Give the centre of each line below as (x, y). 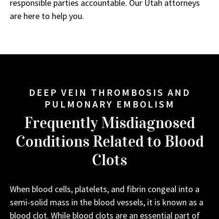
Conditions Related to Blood (109, 141)
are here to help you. (47, 16)
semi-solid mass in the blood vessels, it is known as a (107, 202)
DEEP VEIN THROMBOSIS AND (109, 92)
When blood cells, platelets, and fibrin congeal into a (105, 189)
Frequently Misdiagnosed (109, 123)
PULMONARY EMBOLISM (109, 104)
